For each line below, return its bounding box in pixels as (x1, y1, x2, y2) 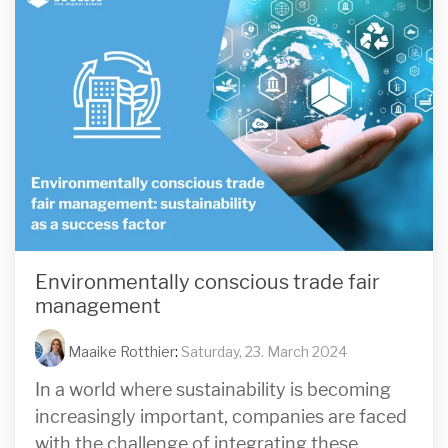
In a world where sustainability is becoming (35, 378, 391, 401)
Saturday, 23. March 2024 (181, 342, 347, 360)
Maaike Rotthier (65, 342, 175, 360)
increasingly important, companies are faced (35, 405, 407, 428)
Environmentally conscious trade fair (35, 269, 380, 295)
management (35, 293, 161, 319)
